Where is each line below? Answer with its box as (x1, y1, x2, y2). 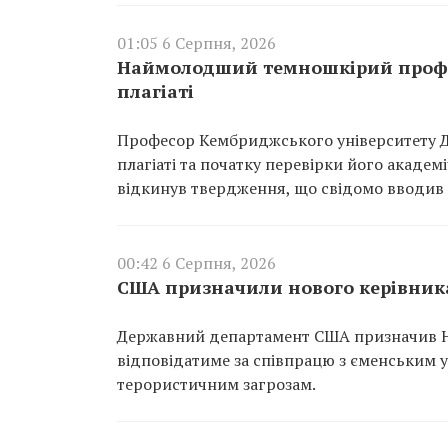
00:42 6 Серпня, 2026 (117, 251, 276, 274)
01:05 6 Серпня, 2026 (117, 31, 276, 54)
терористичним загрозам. (117, 372, 316, 395)
